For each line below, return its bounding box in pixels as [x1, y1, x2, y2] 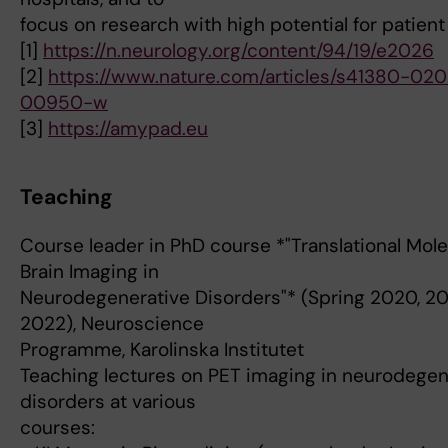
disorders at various [20, 389, 196, 415]
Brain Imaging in [20, 259, 159, 285]
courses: [20, 415, 95, 441]
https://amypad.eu [48, 116, 208, 142]
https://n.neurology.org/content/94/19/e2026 [43, 38, 434, 64]
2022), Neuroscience [20, 311, 204, 337]
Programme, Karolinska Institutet [20, 337, 304, 363]
